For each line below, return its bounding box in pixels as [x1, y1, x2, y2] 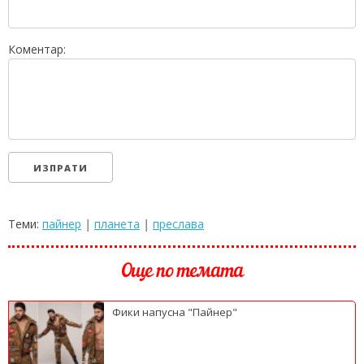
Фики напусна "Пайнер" [112, 304, 238, 319]
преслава [153, 215, 204, 232]
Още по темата [120, 262, 244, 282]
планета [94, 215, 140, 232]
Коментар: [8, 41, 66, 57]
